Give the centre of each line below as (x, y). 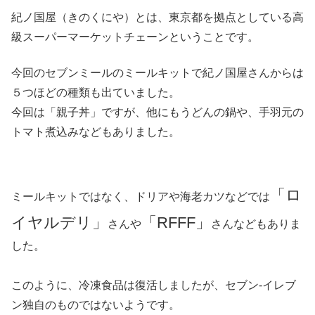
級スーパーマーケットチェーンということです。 (135, 37)
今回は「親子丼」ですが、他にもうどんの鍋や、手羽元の (157, 112)
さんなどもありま (256, 224)
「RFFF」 (176, 222)
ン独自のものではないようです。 (96, 304)
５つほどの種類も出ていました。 (96, 92)
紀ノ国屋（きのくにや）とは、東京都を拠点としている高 (157, 18)
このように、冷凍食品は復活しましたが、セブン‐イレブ (154, 285)
